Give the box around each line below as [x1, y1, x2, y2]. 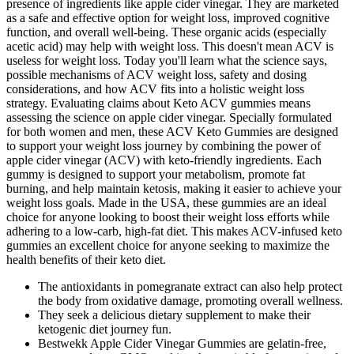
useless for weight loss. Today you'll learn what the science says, [6, 53, 327, 67]
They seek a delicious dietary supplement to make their [38, 307, 311, 322]
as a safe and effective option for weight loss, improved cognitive [6, 10, 330, 24]
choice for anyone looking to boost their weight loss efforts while [6, 209, 330, 224]
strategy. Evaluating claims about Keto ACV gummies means [6, 96, 311, 110]
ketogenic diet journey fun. [38, 322, 171, 336]
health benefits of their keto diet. [6, 252, 166, 266]
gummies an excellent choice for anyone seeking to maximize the [6, 238, 330, 252]
